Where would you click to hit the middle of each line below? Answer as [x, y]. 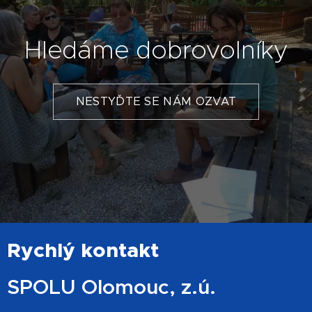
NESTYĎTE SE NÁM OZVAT [156, 102]
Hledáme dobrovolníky [156, 50]
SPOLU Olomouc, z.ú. [111, 287]
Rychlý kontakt [83, 250]
